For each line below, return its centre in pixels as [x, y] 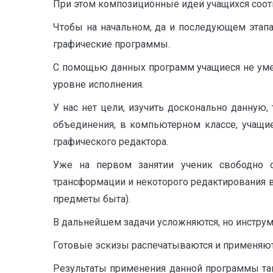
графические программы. [112, 44]
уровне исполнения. [98, 85]
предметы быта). [92, 199]
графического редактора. [111, 142]
